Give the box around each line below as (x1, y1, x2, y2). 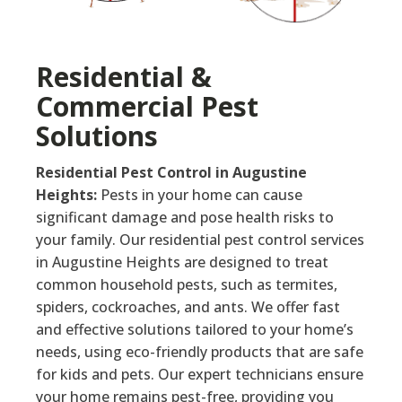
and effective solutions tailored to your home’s (36, 319, 354, 340)
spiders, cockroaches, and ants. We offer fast (36, 297, 340, 318)
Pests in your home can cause (97, 185, 302, 205)
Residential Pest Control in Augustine (36, 162, 307, 183)
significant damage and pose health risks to (36, 207, 334, 228)
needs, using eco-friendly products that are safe (36, 342, 363, 363)
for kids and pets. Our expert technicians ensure (36, 364, 363, 385)
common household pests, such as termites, (36, 275, 337, 295)
